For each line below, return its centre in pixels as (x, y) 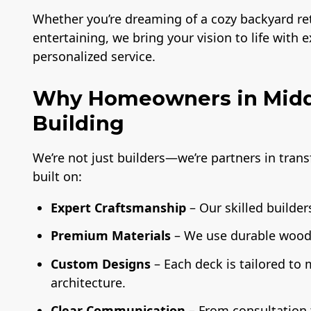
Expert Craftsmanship (119, 208)
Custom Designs (101, 263)
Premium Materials (111, 236)
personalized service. (94, 57)
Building (78, 124)
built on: (57, 177)
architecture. (89, 282)
